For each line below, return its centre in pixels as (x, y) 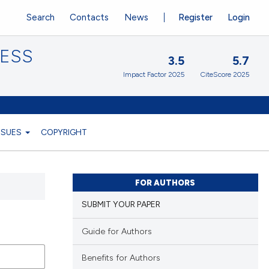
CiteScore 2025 (225, 75)
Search (40, 17)
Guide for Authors (116, 231)
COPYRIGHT (64, 132)
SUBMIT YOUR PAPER (121, 205)
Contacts (89, 17)
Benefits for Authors (121, 258)
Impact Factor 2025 (154, 75)
